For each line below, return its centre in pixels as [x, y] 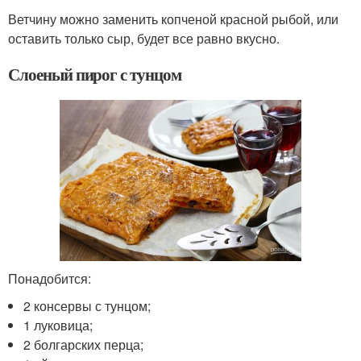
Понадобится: [50, 279]
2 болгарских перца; [84, 345]
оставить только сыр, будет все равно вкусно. [144, 38]
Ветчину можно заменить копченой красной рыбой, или [173, 19]
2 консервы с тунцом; [87, 306]
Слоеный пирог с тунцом [95, 74]
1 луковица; [58, 326]
